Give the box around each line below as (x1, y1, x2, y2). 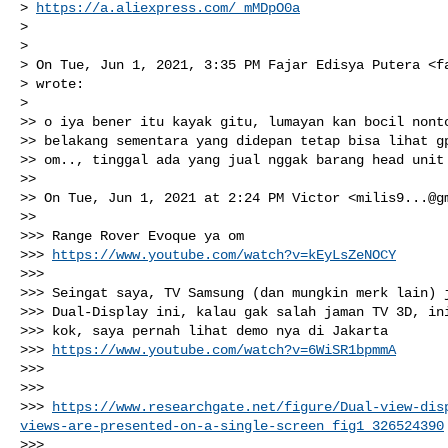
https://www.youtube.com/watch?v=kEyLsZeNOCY (52, 246, 396, 263)
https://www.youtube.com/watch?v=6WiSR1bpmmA (52, 341, 396, 358)
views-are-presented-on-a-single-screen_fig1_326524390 (20, 417, 444, 434)
